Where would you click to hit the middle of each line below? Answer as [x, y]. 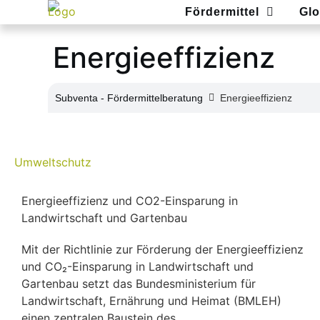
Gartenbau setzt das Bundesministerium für [139, 283]
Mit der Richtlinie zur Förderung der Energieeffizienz [162, 249]
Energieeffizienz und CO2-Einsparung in [130, 200]
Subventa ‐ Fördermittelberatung [129, 97]
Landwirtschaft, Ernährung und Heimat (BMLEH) [151, 300]
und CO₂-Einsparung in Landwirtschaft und [137, 266]
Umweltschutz [53, 162]
